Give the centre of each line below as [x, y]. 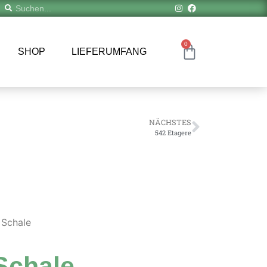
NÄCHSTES [170, 122]
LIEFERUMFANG [109, 52]
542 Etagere [173, 133]
